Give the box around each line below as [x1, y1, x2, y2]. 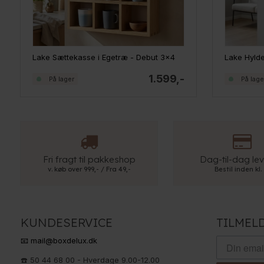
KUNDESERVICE [20, 215, 113, 230]
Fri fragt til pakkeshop [42, 154, 136, 166]
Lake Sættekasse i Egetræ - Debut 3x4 [32, 52, 175, 62]
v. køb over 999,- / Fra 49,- [47, 165, 131, 174]
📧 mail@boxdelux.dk [20, 236, 97, 246]
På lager [48, 74, 74, 83]
